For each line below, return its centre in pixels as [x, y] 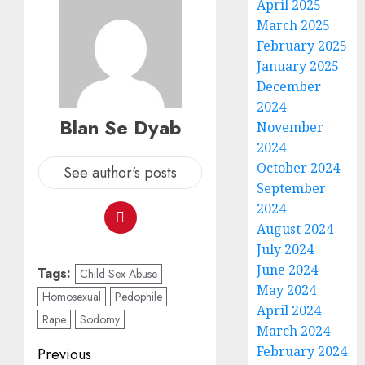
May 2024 [287, 290]
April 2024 [289, 310]
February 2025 [302, 46]
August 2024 [295, 229]
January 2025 [298, 66]
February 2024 [302, 351]
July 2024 [286, 249]
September [292, 188]
